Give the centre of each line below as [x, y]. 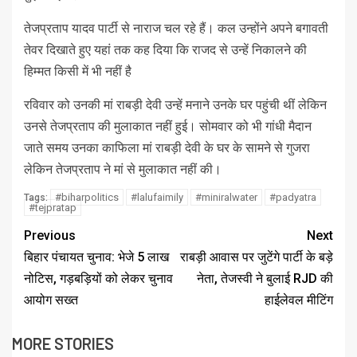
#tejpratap [53, 208]
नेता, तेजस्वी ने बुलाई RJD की [265, 279]
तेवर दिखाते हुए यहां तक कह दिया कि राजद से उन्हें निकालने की [165, 50]
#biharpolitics [87, 198]
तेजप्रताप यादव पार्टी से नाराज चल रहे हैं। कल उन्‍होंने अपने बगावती [176, 29]
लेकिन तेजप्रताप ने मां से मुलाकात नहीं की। [123, 170]
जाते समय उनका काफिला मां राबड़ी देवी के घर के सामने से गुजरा [167, 148]
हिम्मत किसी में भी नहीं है [78, 72]
